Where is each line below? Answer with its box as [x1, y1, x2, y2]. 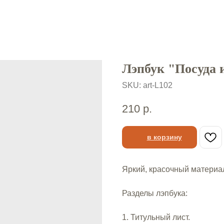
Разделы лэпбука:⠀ [122, 188, 195, 197]
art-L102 [143, 81, 172, 89]
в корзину [146, 132, 182, 141]
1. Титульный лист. [122, 212, 190, 221]
